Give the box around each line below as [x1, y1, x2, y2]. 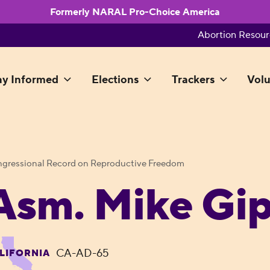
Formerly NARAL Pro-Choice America [50, 5, 220, 18]
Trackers [171, 73, 215, 87]
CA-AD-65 [55, 246, 109, 260]
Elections [91, 73, 139, 87]
